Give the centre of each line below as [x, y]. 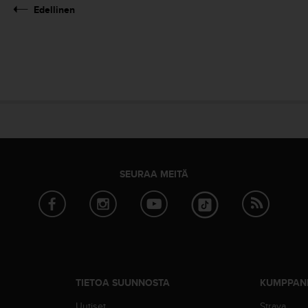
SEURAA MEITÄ [154, 174]
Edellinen [54, 9]
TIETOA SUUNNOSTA [122, 282]
